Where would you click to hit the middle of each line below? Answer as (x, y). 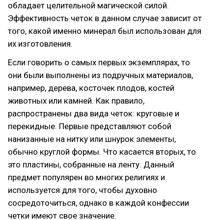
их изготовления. (40, 44)
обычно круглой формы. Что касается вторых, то (102, 152)
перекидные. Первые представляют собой (90, 126)
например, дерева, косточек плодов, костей (91, 88)
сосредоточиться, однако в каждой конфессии (98, 203)
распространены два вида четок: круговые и (94, 113)
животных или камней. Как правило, (76, 101)
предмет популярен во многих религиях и (86, 177)
